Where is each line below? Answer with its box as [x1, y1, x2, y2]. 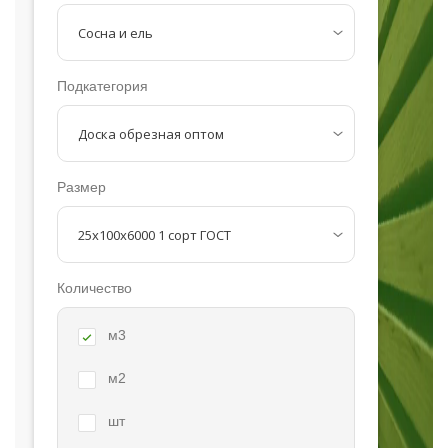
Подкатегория [56, 78, 148, 95]
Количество [56, 280, 132, 297]
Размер [56, 179, 106, 196]
